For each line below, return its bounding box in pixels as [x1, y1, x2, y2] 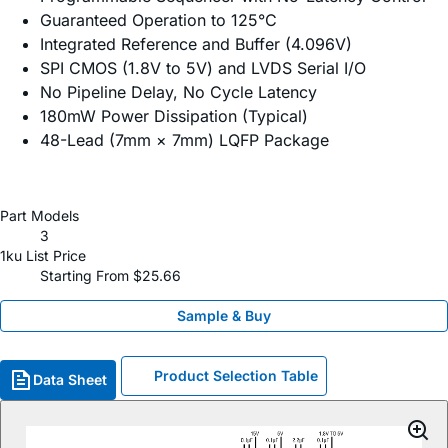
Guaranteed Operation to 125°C [40, 10, 277, 31]
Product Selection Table [154, 367, 318, 385]
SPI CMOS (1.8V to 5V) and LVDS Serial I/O [40, 58, 366, 79]
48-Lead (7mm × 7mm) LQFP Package [40, 130, 329, 151]
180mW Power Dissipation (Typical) [40, 106, 308, 127]
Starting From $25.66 [40, 267, 181, 285]
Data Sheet [33, 371, 107, 389]
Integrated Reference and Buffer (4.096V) [40, 34, 352, 55]
